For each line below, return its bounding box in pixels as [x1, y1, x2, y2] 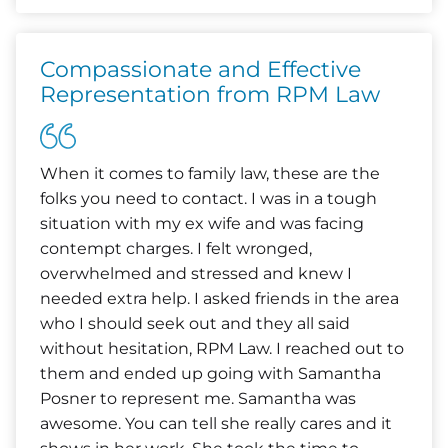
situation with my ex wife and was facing [40, 214, 364, 233]
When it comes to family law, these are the [40, 164, 380, 183]
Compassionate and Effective [40, 56, 361, 83]
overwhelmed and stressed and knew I [40, 264, 352, 283]
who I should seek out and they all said [40, 314, 350, 333]
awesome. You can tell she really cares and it [40, 414, 392, 433]
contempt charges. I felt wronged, [40, 239, 312, 258]
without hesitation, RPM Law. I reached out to [40, 339, 404, 358]
